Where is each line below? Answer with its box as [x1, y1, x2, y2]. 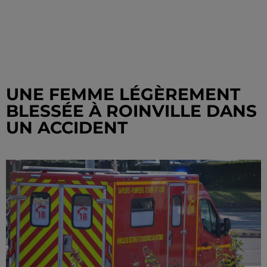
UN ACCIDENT [6, 117, 128, 138]
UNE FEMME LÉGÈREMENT [6, 84, 240, 104]
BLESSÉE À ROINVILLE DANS [6, 101, 257, 121]
